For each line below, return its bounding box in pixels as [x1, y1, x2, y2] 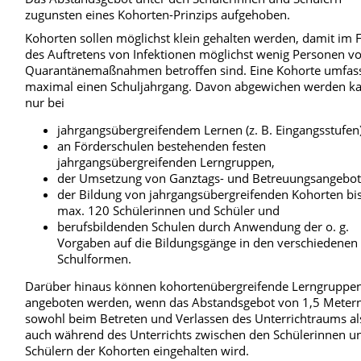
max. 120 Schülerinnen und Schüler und [57, 201, 280, 218]
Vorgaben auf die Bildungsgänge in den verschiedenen [57, 234, 359, 251]
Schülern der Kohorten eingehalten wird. [25, 342, 250, 359]
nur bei [25, 93, 65, 110]
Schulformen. [57, 250, 132, 267]
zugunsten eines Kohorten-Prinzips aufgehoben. [25, 6, 291, 23]
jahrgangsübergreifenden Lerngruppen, [57, 153, 276, 170]
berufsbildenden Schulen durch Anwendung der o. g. [57, 218, 350, 234]
